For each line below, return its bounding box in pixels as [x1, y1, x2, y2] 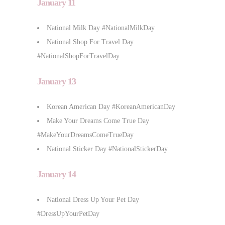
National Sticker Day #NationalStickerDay [47, 145, 168, 153]
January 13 [37, 76, 76, 86]
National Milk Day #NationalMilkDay [47, 24, 155, 32]
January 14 [37, 169, 76, 179]
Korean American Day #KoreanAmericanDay [47, 102, 175, 110]
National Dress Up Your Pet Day [47, 195, 139, 203]
